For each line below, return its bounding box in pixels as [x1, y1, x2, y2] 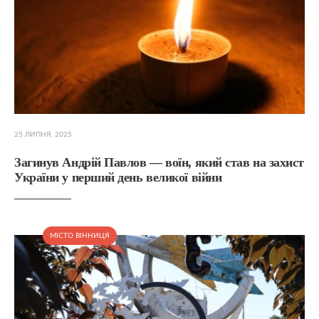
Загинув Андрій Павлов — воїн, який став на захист [14, 155, 304, 170]
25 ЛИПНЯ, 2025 [14, 131, 72, 139]
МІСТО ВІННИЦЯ [50, 232, 110, 240]
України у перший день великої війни [14, 170, 222, 185]
